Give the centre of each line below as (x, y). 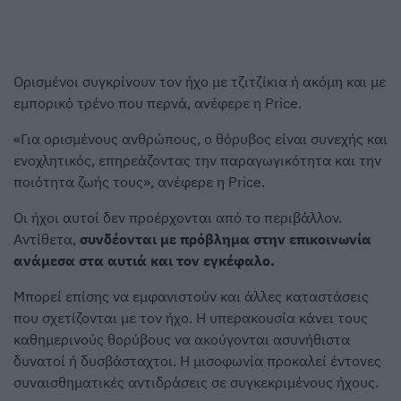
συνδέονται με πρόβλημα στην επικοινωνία (226, 239)
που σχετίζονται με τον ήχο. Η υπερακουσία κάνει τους (191, 318)
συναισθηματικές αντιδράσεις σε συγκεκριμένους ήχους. (196, 383)
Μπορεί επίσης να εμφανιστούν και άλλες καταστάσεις (191, 297)
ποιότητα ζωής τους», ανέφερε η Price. (139, 182)
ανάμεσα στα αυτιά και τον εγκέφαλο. (144, 261)
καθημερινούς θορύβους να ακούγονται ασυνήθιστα (182, 340)
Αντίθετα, (47, 239)
